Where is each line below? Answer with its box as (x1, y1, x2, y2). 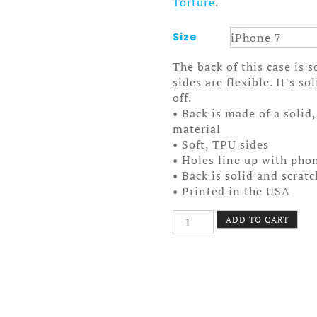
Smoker (172, 224, 214, 239)
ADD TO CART (226, 214, 289, 226)
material (173, 121, 221, 137)
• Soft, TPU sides (173, 137, 269, 153)
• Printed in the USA (173, 183, 290, 200)
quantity (172, 269, 221, 284)
